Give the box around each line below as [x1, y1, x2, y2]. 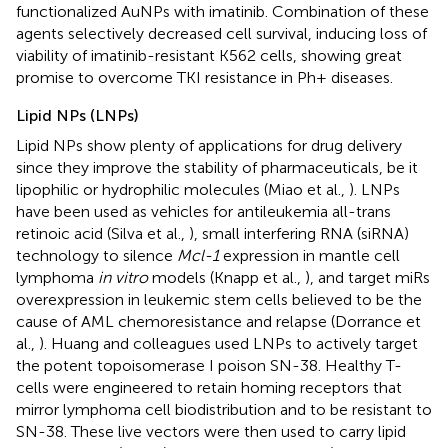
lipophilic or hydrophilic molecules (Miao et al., [16, 179, 349, 199]
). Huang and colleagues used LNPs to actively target [39, 333, 418, 353]
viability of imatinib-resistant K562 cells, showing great [16, 45, 402, 65]
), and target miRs [305, 267, 430, 287]
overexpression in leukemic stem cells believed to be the [16, 289, 422, 309]
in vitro [98, 267, 148, 287]
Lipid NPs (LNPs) [16, 105, 139, 125]
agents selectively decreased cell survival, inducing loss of [16, 23, 427, 43]
